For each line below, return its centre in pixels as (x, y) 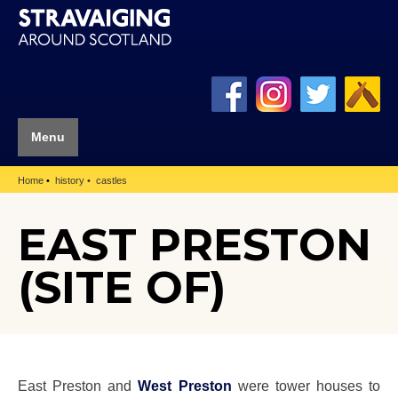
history (70, 181)
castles (111, 181)
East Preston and (78, 385)
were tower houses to (306, 385)
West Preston (185, 385)
